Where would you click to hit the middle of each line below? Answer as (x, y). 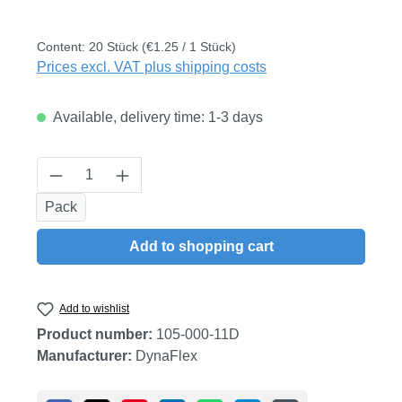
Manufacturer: (84, 356)
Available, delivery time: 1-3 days (157, 117)
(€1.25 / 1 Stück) (189, 47)
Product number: (96, 335)
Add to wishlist (95, 309)
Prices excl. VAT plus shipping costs (152, 67)
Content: (63, 47)
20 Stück (115, 47)
